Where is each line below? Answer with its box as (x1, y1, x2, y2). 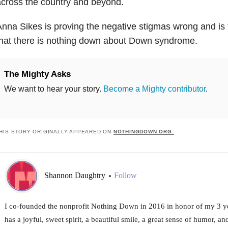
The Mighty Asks (4, 69, 71, 79)
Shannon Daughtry (44, 171, 107, 180)
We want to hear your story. (4, 84, 103, 93)
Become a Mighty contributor (103, 84, 206, 93)
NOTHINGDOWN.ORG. (113, 128, 174, 134)
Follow (113, 171, 137, 180)
